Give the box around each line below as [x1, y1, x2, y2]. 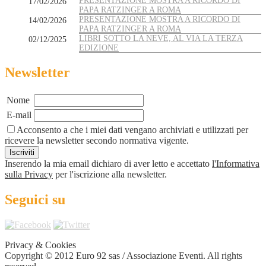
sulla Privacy [5, 169, 53, 180]
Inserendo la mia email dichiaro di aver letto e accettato [5, 159, 212, 169]
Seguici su [5, 192, 65, 208]
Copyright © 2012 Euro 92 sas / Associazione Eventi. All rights [5, 251, 242, 261]
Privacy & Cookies [5, 240, 76, 251]
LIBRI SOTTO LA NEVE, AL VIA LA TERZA [79, 34, 243, 43]
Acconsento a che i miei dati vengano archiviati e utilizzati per [17, 125, 248, 135]
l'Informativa [212, 159, 259, 169]
